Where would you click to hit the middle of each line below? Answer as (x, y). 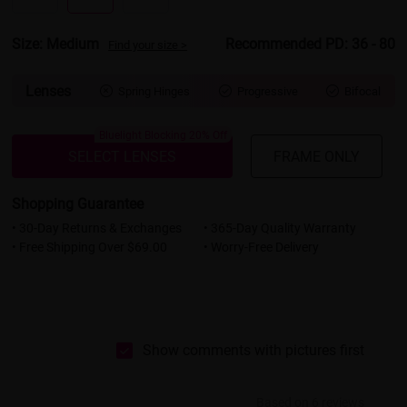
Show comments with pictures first (253, 349)
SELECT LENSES (122, 155)
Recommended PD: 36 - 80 (310, 44)
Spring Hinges (154, 91)
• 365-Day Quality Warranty (279, 227)
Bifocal (363, 91)
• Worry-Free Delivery (261, 246)
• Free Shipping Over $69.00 (90, 246)
